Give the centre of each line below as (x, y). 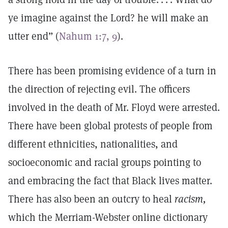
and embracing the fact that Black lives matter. (110, 181)
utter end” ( (34, 36)
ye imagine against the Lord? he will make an (108, 18)
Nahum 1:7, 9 (88, 36)
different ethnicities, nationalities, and (93, 144)
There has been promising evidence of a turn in (112, 71)
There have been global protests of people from (110, 126)
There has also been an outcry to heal (91, 199)
